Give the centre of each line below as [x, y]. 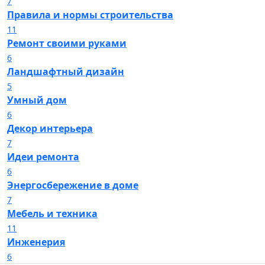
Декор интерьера [50, 128]
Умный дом [37, 100]
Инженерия [36, 242]
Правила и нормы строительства [90, 15]
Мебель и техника [52, 214]
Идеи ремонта [43, 157]
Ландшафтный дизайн [66, 72]
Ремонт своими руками [67, 43]
